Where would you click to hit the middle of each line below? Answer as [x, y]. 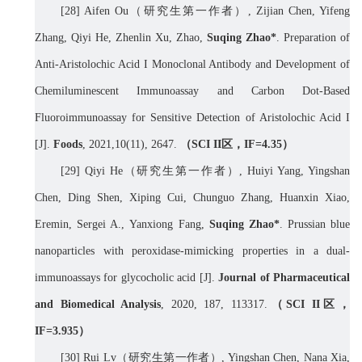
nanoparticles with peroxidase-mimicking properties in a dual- [192, 251]
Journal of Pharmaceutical [284, 278]
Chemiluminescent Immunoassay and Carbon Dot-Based [192, 91]
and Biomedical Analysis [98, 305]
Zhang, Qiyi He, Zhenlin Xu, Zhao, [121, 38]
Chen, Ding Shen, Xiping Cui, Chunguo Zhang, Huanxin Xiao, [192, 198]
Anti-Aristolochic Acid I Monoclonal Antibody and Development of [192, 65]
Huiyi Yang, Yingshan [299, 171]
